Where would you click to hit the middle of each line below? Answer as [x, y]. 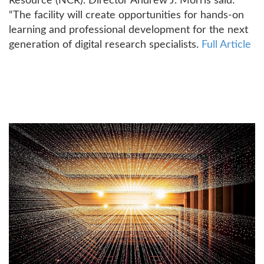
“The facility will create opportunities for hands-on [126, 15]
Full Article [226, 44]
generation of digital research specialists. [105, 44]
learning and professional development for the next [128, 30]
